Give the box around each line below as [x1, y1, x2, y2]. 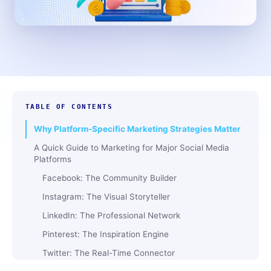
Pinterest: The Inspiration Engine [42, 229, 169, 239]
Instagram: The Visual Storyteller [42, 192, 170, 201]
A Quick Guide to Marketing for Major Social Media [34, 143, 229, 152]
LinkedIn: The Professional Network [42, 211, 180, 220]
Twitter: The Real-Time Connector [42, 248, 175, 258]
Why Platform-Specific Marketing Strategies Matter [34, 124, 241, 134]
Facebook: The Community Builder [42, 173, 177, 183]
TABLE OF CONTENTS [25, 103, 113, 110]
